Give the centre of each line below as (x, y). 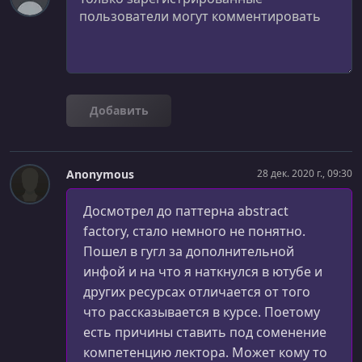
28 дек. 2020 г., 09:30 (305, 174)
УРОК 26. (40, 10)
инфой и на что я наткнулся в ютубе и (203, 271)
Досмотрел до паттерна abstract (186, 210)
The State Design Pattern (87, 27)
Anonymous (100, 174)
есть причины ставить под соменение (205, 332)
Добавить (119, 110)
